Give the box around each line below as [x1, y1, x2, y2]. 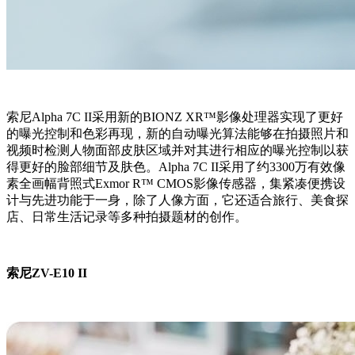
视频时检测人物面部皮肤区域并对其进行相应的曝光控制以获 [6, 143, 349, 158]
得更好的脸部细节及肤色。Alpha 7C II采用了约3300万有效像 [6, 160, 345, 174]
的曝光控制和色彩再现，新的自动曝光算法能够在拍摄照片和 [6, 127, 349, 141]
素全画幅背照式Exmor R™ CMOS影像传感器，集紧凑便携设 [6, 177, 345, 191]
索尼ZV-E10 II [6, 266, 87, 281]
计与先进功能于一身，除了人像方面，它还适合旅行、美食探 [6, 193, 349, 208]
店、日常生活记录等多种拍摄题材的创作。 [6, 210, 247, 224]
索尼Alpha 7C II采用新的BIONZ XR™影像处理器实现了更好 [6, 110, 343, 124]
